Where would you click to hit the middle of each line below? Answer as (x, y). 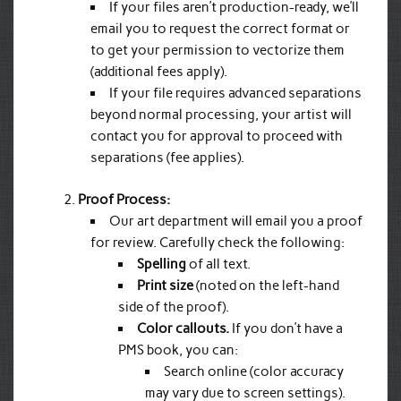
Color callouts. (183, 328)
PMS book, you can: (178, 350)
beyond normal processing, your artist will (222, 115)
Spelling (161, 264)
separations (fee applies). (168, 158)
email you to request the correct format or (221, 29)
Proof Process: (124, 199)
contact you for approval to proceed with (217, 137)
